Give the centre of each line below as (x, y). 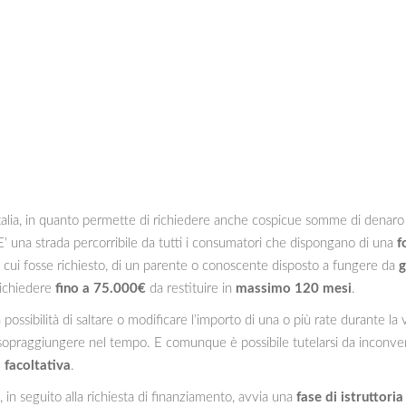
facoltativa (38, 365)
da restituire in (191, 288)
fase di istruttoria (350, 397)
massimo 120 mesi (294, 288)
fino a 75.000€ (101, 288)
